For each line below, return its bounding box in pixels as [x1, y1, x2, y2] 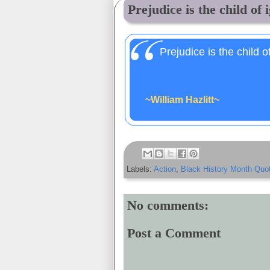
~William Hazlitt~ [145, 95, 219, 105]
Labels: [127, 165, 154, 174]
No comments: [127, 198, 209, 213]
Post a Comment [127, 225, 221, 240]
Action [154, 165, 176, 174]
